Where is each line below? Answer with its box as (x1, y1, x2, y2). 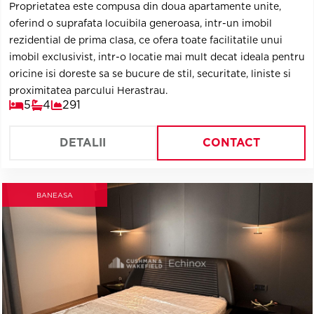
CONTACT (202, 136, 260, 149)
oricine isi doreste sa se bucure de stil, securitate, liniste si (8, 68, 291, 79)
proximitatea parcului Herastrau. (8, 85, 168, 96)
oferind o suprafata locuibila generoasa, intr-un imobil (8, 18, 272, 29)
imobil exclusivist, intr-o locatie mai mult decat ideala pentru (8, 51, 305, 62)
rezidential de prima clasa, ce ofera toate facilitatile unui (8, 34, 282, 46)
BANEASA (36, 190, 73, 199)
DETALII (60, 136, 107, 149)
